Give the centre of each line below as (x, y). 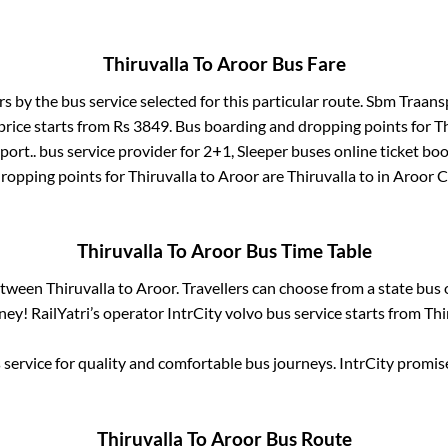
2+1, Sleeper (245, 150)
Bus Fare (306, 63)
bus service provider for (119, 150)
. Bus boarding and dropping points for (301, 125)
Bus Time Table (306, 251)
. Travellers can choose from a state (296, 288)
